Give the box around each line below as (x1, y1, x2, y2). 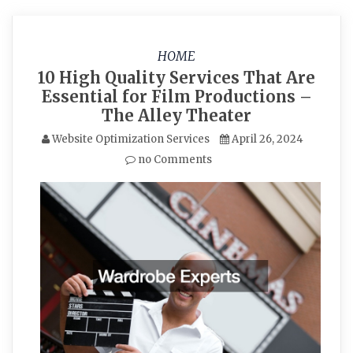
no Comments (136, 153, 212, 166)
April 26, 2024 (232, 132, 303, 146)
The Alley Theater (102, 106, 251, 125)
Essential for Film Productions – (41, 87, 312, 106)
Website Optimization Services (52, 132, 210, 146)
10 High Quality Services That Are (38, 68, 315, 87)
